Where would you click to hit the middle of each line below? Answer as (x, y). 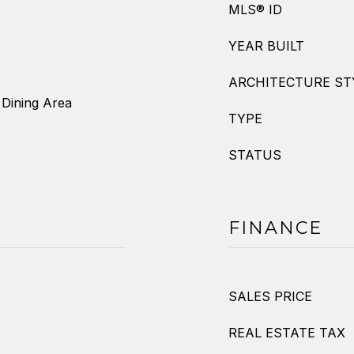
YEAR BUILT (266, 46)
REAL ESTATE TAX (287, 333)
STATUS (255, 155)
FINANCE (275, 228)
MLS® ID (255, 9)
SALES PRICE (270, 296)
